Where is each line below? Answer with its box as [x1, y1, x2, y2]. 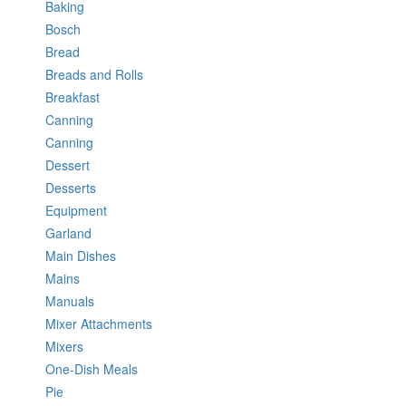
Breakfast [45, 87, 100, 106]
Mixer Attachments [45, 314, 152, 333]
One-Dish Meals [45, 359, 138, 378]
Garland [45, 223, 92, 242]
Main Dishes [45, 246, 116, 265]
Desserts [45, 178, 96, 197]
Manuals [45, 291, 94, 310]
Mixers [45, 336, 83, 355]
